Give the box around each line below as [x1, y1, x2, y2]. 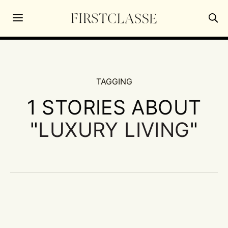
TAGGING [96, 76, 132, 87]
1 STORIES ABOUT [26, 95, 202, 119]
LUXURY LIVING [38, 117, 190, 141]
